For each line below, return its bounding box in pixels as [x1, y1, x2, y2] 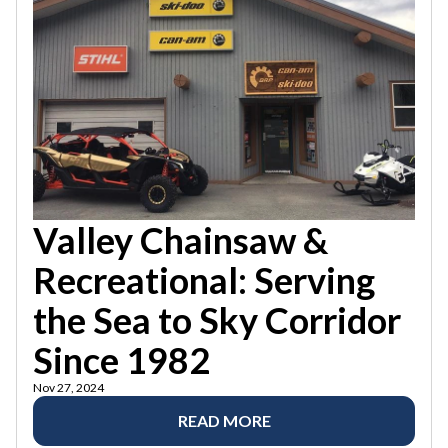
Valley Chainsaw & [33, 218, 328, 263]
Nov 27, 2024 [33, 380, 104, 396]
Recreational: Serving [33, 258, 375, 303]
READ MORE [177, 411, 271, 431]
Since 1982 [33, 338, 210, 383]
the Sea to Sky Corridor [33, 298, 401, 343]
